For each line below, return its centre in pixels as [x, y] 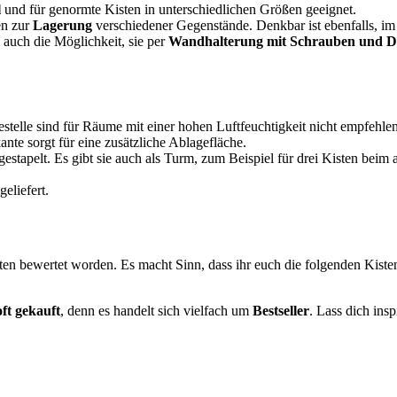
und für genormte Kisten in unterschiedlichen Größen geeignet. [180, 10]
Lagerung [64, 26]
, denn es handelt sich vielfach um [156, 311]
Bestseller [281, 311]
